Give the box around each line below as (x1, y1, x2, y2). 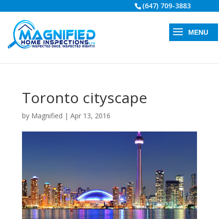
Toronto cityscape (22, 88, 147, 108)
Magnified (31, 111, 63, 120)
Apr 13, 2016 (70, 111, 110, 120)
